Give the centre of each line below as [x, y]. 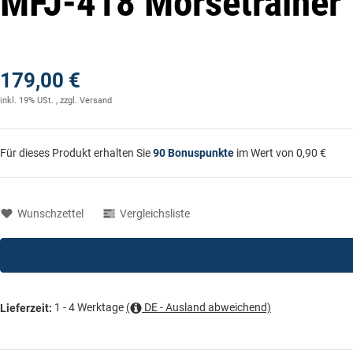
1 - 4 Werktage [90, 307]
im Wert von [266, 152]
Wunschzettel [48, 213]
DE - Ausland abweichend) [206, 307]
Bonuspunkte [201, 152]
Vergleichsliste [152, 213]
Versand [96, 100]
